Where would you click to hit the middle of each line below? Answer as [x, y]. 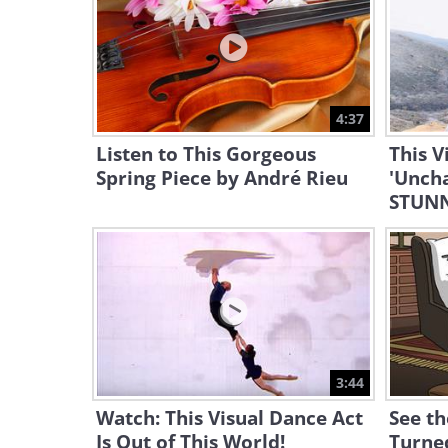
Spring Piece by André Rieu [222, 178]
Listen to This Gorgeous [206, 154]
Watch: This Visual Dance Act [229, 418]
